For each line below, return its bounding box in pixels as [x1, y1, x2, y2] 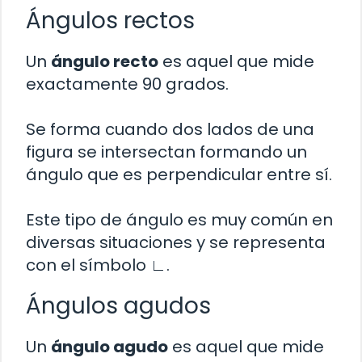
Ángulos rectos [26, 5, 195, 37]
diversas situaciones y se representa [26, 231, 326, 255]
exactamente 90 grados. [26, 73, 229, 96]
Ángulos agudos [26, 290, 211, 322]
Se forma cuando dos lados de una [26, 118, 314, 141]
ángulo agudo [51, 335, 168, 359]
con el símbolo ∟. [26, 254, 170, 277]
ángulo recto [51, 50, 158, 74]
